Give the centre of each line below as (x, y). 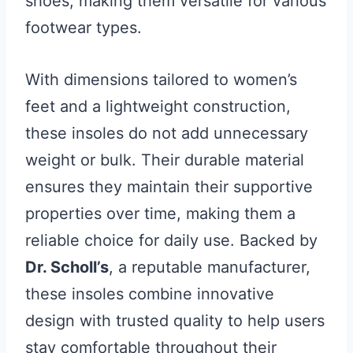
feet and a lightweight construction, (158, 107)
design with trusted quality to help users (175, 321)
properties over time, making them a (160, 214)
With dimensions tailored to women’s (161, 80)
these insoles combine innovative (150, 294)
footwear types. (84, 28)
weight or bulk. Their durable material (165, 160)
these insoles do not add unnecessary (167, 134)
